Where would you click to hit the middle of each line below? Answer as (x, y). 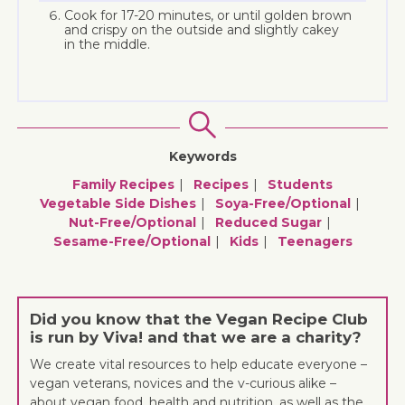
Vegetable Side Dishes (118, 203)
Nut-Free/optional (132, 222)
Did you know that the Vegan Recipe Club (199, 319)
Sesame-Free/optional (132, 241)
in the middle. (108, 44)
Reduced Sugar (268, 222)
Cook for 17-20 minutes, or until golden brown (208, 15)
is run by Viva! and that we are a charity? (196, 337)
